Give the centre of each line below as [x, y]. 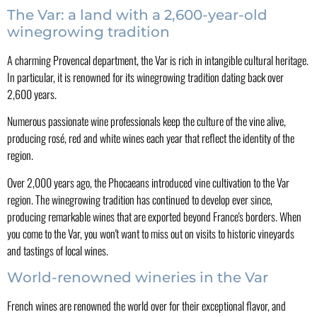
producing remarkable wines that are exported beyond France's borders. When [154, 216]
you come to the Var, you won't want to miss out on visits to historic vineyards [151, 233]
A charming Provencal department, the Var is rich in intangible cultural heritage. [158, 60]
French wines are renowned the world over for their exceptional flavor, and [146, 306]
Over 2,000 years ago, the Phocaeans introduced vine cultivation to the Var [148, 182]
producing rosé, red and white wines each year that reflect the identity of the [151, 138]
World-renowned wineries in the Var [138, 278]
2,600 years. [32, 94]
